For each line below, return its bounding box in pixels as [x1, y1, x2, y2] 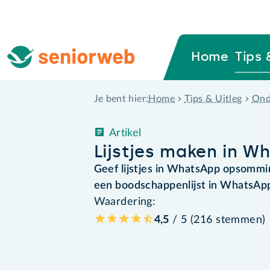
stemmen [216, 214, 263, 225]
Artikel [108, 127, 142, 139]
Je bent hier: [93, 94, 149, 104]
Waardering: [93, 196, 156, 207]
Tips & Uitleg [184, 93, 242, 104]
